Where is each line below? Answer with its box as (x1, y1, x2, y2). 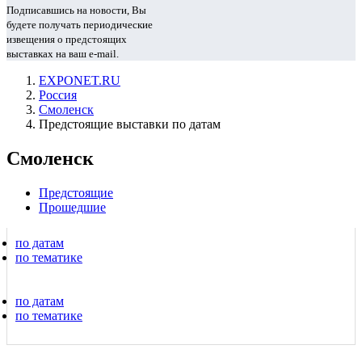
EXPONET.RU (39, 74, 120, 87)
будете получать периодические (6, 19, 153, 31)
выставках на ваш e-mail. (6, 48, 119, 60)
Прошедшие (39, 200, 106, 214)
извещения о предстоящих (6, 33, 127, 45)
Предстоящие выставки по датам (39, 117, 221, 131)
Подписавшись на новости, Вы (6, 4, 146, 16)
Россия (39, 88, 77, 102)
